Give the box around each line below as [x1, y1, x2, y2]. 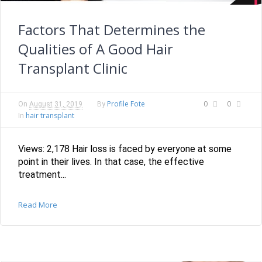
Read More [18, 199, 57, 211]
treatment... [18, 169, 66, 181]
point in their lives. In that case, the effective [18, 156, 204, 168]
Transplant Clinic [18, 58, 127, 78]
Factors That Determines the [18, 20, 205, 40]
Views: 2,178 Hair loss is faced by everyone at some [18, 143, 232, 155]
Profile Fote [107, 99, 145, 109]
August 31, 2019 [29, 100, 82, 109]
